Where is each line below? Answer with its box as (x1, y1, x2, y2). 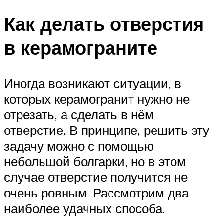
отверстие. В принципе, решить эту (4, 122, 209, 138)
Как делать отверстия (4, 12, 204, 36)
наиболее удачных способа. (4, 200, 165, 217)
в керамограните (4, 36, 157, 60)
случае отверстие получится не (4, 169, 188, 185)
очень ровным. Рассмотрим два (4, 185, 189, 201)
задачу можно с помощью (4, 138, 154, 154)
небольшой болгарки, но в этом (4, 153, 186, 170)
